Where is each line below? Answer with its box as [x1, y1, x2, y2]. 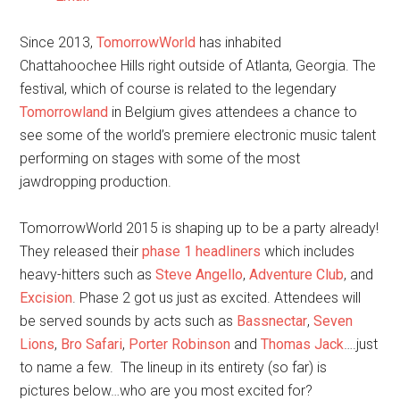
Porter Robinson [129, 336, 231, 353]
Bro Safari [61, 336, 123, 353]
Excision [20, 289, 73, 306]
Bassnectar [237, 312, 308, 329]
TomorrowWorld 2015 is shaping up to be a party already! [20, 220, 379, 237]
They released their [20, 243, 143, 260]
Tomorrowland [20, 104, 109, 121]
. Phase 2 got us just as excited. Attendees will [72, 289, 362, 306]
